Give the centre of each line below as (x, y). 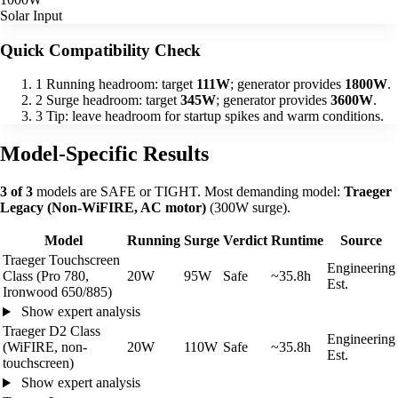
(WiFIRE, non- (45, 347)
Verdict (245, 241)
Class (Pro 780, (46, 276)
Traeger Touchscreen (61, 260)
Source (361, 241)
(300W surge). (248, 208)
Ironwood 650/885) (57, 292)
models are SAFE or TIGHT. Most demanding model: (188, 192)
